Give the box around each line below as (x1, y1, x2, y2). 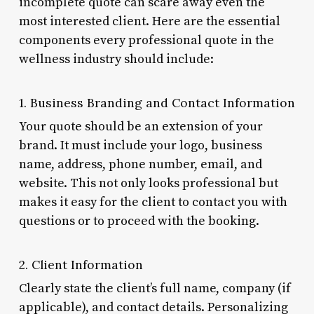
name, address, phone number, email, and (18, 156, 262, 172)
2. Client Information (18, 256, 143, 273)
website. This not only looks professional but (18, 175, 278, 191)
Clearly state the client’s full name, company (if (18, 280, 291, 296)
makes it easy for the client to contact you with (18, 193, 287, 210)
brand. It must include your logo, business (18, 137, 262, 153)
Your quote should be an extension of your (18, 118, 263, 135)
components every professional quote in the (18, 32, 274, 48)
